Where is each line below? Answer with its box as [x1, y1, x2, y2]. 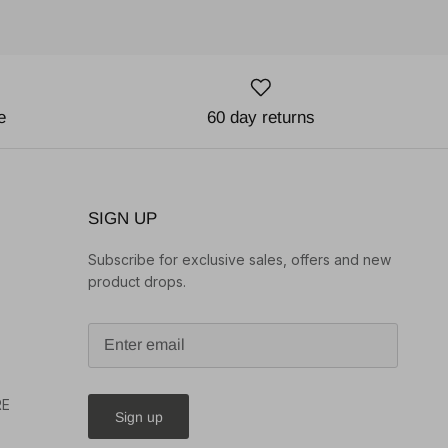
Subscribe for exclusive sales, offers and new [88, 250, 391, 268]
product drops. [88, 272, 186, 290]
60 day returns [207, 107, 316, 127]
